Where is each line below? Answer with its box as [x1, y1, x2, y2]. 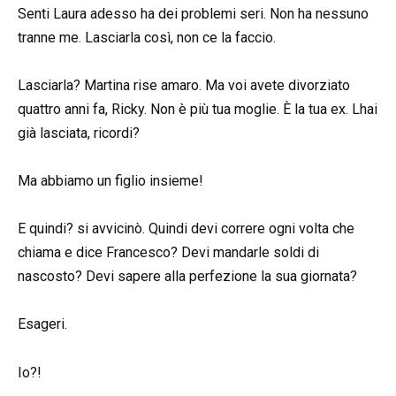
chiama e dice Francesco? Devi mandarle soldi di [18, 244, 319, 262]
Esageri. [18, 316, 67, 333]
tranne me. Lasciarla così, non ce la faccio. [18, 28, 276, 46]
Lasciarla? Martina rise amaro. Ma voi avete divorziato [18, 76, 350, 94]
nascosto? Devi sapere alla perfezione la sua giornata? [18, 268, 357, 286]
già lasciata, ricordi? [18, 124, 140, 141]
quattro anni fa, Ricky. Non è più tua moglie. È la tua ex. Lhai [18, 100, 377, 118]
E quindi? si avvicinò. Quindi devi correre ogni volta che [18, 220, 354, 238]
